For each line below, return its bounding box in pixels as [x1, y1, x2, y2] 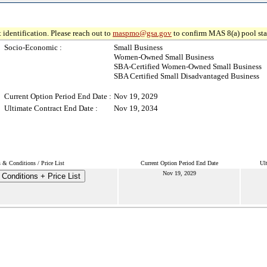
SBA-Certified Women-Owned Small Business [114, 62, 262, 71]
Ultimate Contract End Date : [4, 104, 98, 113]
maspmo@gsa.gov [113, 29, 172, 38]
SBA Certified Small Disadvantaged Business [114, 72, 259, 80]
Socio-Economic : [4, 43, 62, 52]
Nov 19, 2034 [114, 104, 158, 113]
